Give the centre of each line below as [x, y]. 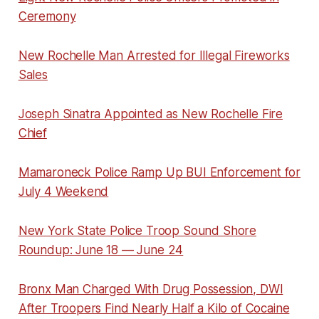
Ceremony [47, 16]
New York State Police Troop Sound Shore [137, 230]
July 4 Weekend [63, 191]
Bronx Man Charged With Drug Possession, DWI [151, 289]
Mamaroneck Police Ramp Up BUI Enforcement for [159, 172]
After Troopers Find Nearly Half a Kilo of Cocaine [154, 308]
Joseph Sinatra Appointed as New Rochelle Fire [151, 114]
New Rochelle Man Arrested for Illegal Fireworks [154, 55]
